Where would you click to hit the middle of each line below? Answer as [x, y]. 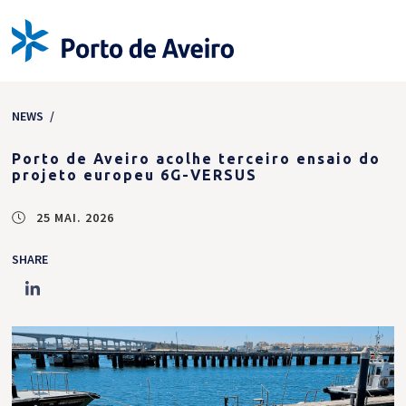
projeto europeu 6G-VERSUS [135, 175]
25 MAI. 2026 [73, 217]
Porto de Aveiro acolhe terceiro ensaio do [197, 159]
